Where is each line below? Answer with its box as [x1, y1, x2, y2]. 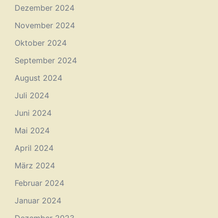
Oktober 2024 [15, 38, 67, 48]
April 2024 [15, 143, 54, 153]
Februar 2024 [15, 178, 64, 188]
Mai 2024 [15, 126, 50, 135]
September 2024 [15, 55, 77, 65]
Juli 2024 [15, 91, 49, 100]
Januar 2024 [15, 196, 61, 205]
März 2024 [15, 161, 55, 170]
